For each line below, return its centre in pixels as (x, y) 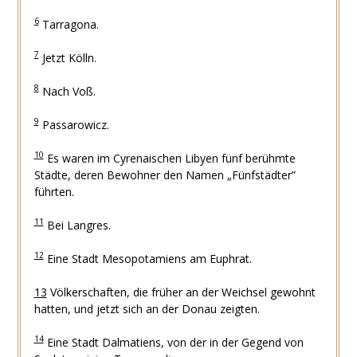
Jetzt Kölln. (67, 57)
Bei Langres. (77, 225)
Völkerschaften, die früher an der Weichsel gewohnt (181, 292)
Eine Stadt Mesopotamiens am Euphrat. (147, 258)
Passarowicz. (74, 124)
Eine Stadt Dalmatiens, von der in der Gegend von (173, 342)
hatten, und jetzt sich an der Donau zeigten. (147, 308)
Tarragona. (69, 24)
